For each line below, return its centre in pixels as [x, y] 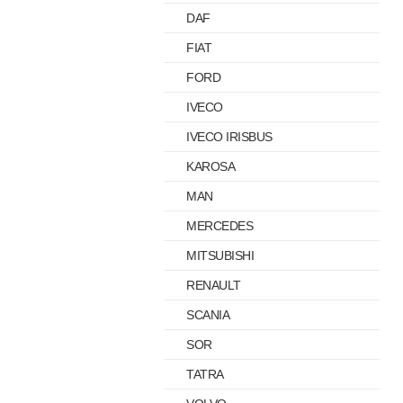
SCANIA [208, 315]
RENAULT [214, 285]
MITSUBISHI [220, 255]
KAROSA [210, 166]
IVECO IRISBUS [229, 137]
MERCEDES [219, 226]
